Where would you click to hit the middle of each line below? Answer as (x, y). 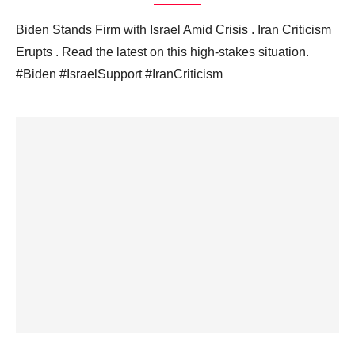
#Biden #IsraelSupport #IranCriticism (119, 74)
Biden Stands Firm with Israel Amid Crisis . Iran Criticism (174, 30)
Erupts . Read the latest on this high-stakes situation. (162, 52)
